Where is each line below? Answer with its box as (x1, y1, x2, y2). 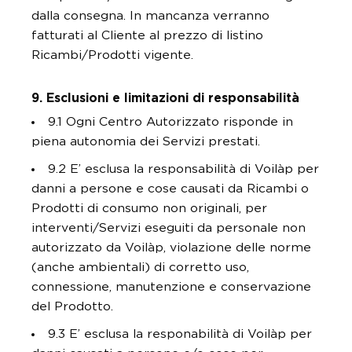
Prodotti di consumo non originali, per (31, 202, 267, 214)
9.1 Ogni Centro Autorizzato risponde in (47, 115, 293, 128)
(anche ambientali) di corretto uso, (31, 261, 249, 273)
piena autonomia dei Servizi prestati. (31, 135, 260, 148)
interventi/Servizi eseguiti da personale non (31, 222, 306, 234)
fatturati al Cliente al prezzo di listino (31, 29, 263, 42)
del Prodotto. (31, 300, 113, 313)
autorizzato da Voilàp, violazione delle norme (31, 241, 311, 254)
